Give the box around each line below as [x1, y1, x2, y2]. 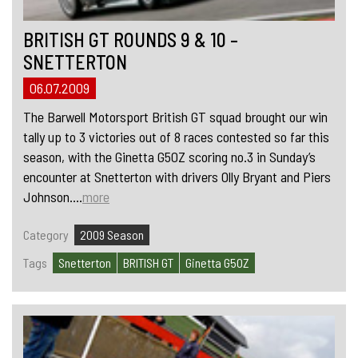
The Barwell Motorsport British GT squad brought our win [23, 107, 328, 125]
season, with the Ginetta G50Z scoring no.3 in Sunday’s [23, 147, 316, 165]
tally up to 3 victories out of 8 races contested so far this [23, 127, 329, 145]
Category [23, 226, 69, 242]
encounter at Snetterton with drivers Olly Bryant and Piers [23, 167, 331, 185]
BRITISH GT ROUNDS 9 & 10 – [23, 27, 238, 51]
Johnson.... [23, 187, 82, 205]
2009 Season [80, 226, 144, 242]
